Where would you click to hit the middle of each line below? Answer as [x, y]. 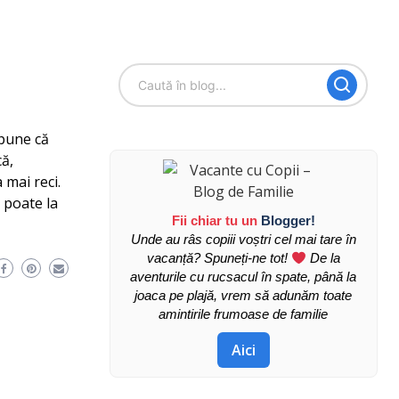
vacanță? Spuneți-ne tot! [219, 258]
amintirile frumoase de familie [244, 314]
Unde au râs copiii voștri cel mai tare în [243, 239]
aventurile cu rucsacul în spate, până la [244, 277]
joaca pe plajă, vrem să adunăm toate [244, 295]
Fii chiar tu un [216, 220]
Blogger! [288, 220]
